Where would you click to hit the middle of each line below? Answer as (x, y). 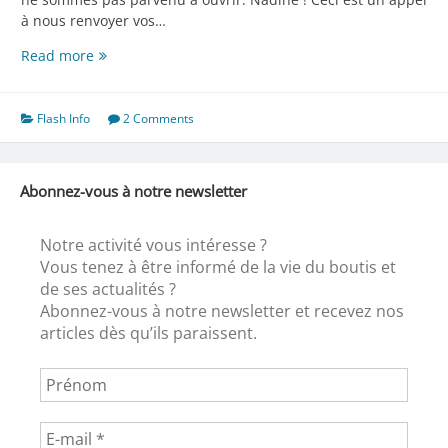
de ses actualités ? (107, 288)
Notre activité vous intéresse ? (153, 244)
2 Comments (158, 118)
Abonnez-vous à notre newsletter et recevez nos (221, 310)
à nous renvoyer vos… (93, 20)
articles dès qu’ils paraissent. (148, 332)
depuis (116, 75)
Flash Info (63, 118)
